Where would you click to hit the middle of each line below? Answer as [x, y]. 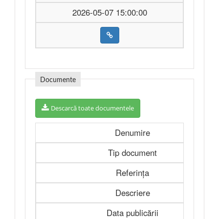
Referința [132, 173]
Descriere [132, 193]
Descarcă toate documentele [92, 108]
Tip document [132, 153]
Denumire [132, 132]
